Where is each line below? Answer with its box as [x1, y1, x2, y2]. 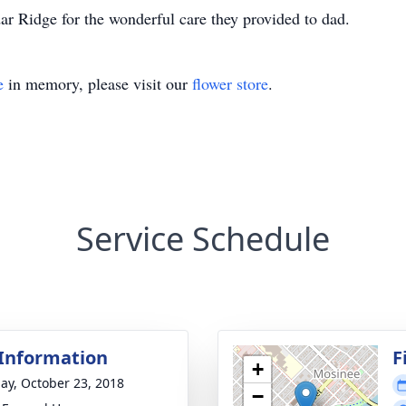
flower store [192, 72, 268, 94]
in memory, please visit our [4, 72, 192, 94]
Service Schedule [76, 217, 330, 261]
